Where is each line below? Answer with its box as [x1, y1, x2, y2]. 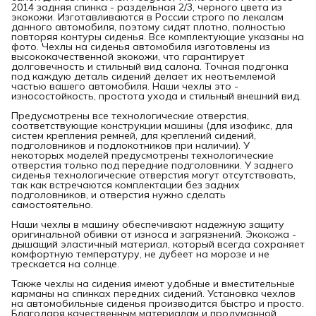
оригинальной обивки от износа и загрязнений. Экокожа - [11, 227, 296, 241]
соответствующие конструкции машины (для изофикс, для [11, 119, 293, 132]
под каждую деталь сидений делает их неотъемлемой [11, 69, 276, 83]
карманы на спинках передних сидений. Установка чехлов [11, 286, 296, 300]
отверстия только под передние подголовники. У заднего [11, 158, 293, 171]
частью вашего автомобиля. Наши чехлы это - [11, 79, 238, 92]
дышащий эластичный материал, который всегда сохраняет [11, 237, 305, 250]
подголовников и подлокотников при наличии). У [11, 138, 250, 152]
